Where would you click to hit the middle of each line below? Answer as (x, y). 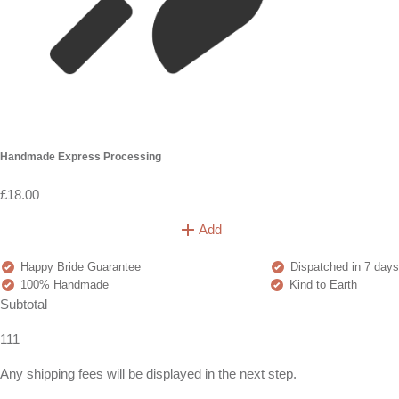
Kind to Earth (322, 285)
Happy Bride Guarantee (79, 267)
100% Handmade (63, 285)
